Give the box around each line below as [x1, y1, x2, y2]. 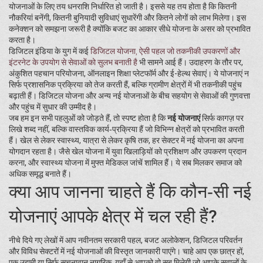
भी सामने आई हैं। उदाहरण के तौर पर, [137, 58, 243, 67]
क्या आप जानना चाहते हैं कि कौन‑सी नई [9, 181, 251, 202]
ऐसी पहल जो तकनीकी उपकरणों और [139, 46, 240, 56]
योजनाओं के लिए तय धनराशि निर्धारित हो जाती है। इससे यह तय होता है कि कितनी [9, 2, 237, 11]
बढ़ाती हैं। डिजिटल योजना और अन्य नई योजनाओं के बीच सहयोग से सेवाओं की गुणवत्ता [9, 91, 250, 100]
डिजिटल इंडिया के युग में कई [9, 46, 90, 56]
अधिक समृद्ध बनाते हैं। [9, 169, 72, 178]
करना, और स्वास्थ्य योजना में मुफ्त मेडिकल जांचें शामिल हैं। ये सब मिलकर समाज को [9, 158, 242, 167]
